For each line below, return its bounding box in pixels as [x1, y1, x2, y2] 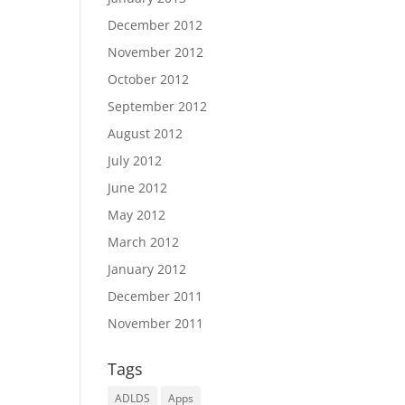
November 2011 [108, 315, 204, 332]
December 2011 [108, 287, 203, 305]
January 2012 [108, 260, 187, 278]
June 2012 [108, 179, 168, 196]
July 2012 [108, 152, 163, 169]
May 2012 [108, 206, 166, 223]
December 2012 [108, 16, 203, 33]
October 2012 [108, 71, 190, 88]
